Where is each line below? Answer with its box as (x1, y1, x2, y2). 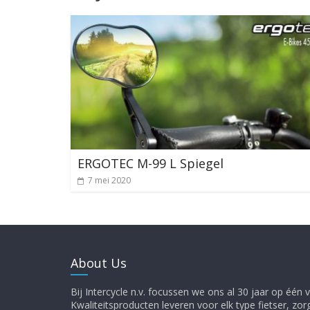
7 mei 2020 (88, 174, 131, 187)
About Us (71, 254, 127, 271)
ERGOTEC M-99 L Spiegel (77, 155, 224, 172)
